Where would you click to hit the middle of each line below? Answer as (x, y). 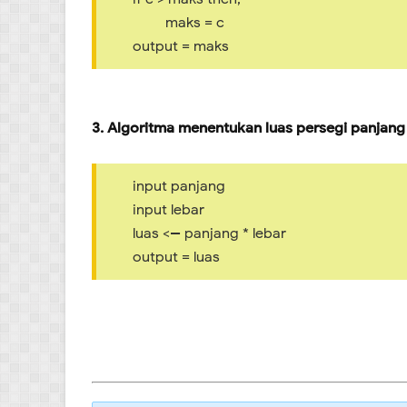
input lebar (169, 209)
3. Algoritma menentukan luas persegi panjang (248, 128)
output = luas (176, 257)
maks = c (179, 22)
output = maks (181, 46)
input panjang (179, 186)
